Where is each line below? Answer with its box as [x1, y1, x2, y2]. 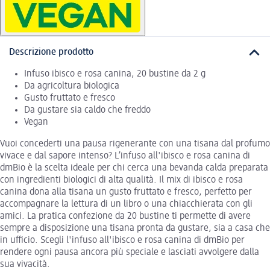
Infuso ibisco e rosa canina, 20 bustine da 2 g [24, 69, 206, 80]
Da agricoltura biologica [24, 81, 119, 92]
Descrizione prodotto [9, 47, 93, 57]
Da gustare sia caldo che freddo [24, 105, 151, 116]
